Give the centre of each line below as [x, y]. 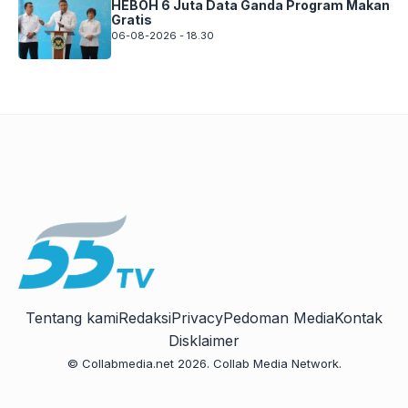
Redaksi [145, 318]
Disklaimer [204, 341]
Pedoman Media [279, 318]
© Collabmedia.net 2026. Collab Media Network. [204, 364]
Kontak [358, 318]
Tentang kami [72, 318]
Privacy [197, 318]
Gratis [132, 20]
